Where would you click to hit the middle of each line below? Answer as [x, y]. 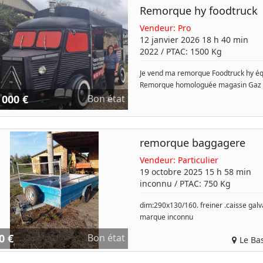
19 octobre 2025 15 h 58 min [195, 172]
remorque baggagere [192, 143]
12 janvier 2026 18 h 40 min [194, 40]
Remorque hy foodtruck [198, 11]
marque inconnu [166, 217]
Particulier [198, 160]
